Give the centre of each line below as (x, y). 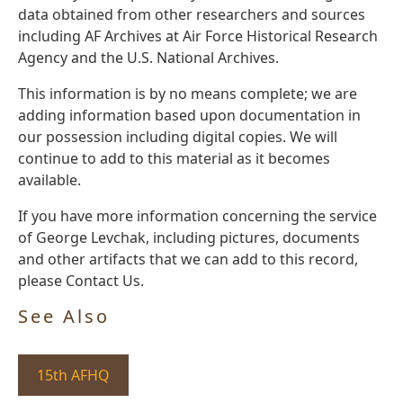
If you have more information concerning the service (197, 216)
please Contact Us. (81, 281)
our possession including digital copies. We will (178, 137)
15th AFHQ (73, 376)
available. (49, 180)
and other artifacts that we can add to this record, (188, 260)
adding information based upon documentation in (189, 116)
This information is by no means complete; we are (188, 94)
